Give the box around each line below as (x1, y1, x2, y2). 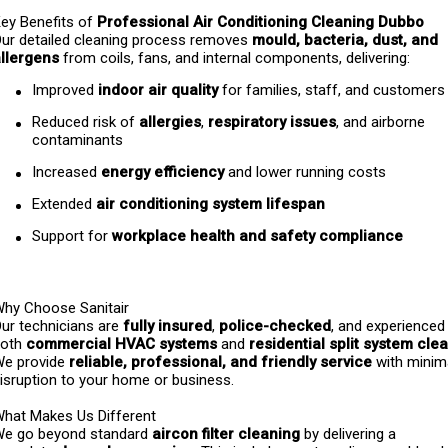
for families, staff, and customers (218, 81, 445, 99)
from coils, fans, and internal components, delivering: (59, 49, 410, 67)
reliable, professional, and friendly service (69, 353, 372, 371)
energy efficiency (101, 163, 224, 181)
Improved (32, 81, 98, 99)
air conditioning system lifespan (96, 195, 325, 213)
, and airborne (336, 113, 429, 131)
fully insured (123, 317, 212, 335)
